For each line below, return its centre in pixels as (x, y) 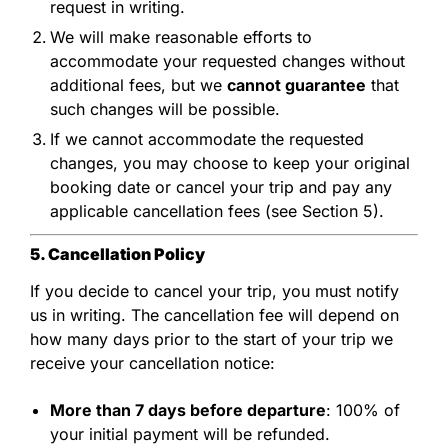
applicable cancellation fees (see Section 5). (217, 210)
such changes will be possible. (165, 108)
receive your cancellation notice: (152, 362)
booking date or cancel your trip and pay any (221, 186)
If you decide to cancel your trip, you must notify (214, 290)
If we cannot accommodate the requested (207, 138)
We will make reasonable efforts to (181, 36)
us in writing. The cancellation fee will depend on (214, 314)
